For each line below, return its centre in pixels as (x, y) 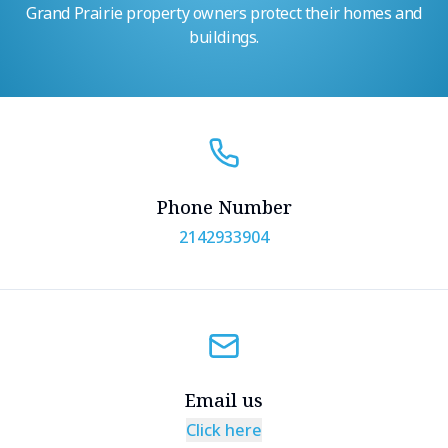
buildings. (224, 37)
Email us (224, 399)
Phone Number (224, 207)
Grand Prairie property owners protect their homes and (224, 13)
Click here (224, 429)
